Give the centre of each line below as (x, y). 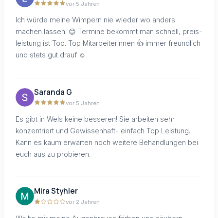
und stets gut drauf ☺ (51, 55)
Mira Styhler (56, 191)
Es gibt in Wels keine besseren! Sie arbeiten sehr (95, 119)
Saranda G (53, 92)
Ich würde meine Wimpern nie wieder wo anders (95, 20)
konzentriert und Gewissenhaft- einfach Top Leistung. (103, 130)
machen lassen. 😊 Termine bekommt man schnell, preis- (109, 32)
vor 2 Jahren (83, 202)
